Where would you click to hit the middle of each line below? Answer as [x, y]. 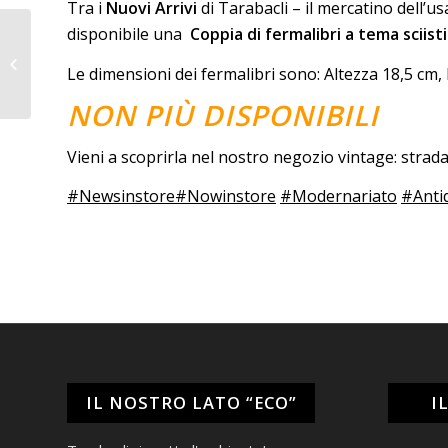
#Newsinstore [121, 196]
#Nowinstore [225, 196]
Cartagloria [68, 53]
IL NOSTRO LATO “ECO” [191, 403]
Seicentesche [76, 74]
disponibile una [126, 34]
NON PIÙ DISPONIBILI [223, 115]
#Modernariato [338, 196]
